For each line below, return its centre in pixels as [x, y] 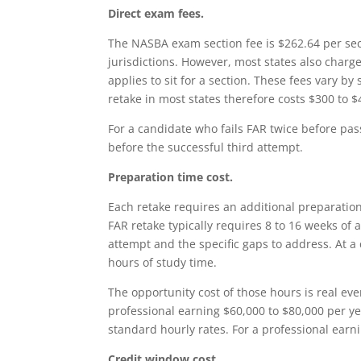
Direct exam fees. [156, 13]
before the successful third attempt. [206, 147]
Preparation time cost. [171, 176]
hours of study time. [163, 262]
